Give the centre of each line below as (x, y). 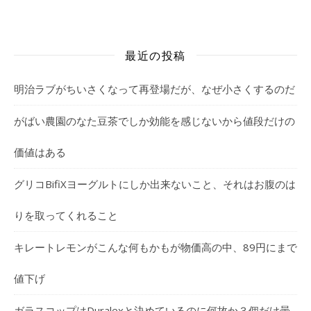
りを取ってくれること (66, 215)
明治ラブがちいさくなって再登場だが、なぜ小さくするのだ (154, 89)
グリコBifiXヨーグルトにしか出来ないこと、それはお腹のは (155, 184)
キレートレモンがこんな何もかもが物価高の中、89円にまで (155, 247)
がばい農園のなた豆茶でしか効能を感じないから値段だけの (154, 120)
